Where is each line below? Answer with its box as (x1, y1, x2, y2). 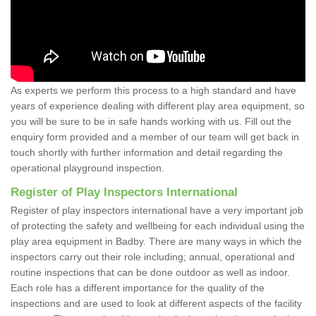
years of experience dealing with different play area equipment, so (11, 99, 305, 111)
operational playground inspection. (11, 162, 170, 174)
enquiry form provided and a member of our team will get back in (11, 130, 299, 142)
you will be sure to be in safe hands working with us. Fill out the (11, 115, 291, 127)
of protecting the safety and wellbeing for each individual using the (11, 219, 305, 231)
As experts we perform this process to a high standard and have (11, 84, 296, 96)
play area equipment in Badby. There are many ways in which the (11, 235, 302, 247)
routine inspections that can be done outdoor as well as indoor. (11, 266, 290, 278)
